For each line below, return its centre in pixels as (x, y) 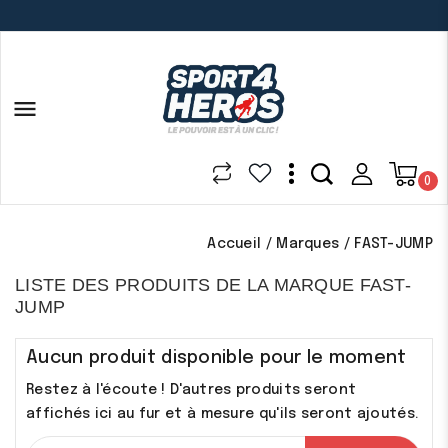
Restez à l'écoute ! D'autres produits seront (191, 389)
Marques (308, 243)
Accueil (234, 243)
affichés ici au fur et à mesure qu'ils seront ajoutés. (222, 413)
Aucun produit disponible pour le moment (216, 357)
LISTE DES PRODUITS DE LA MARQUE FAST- (213, 284)
